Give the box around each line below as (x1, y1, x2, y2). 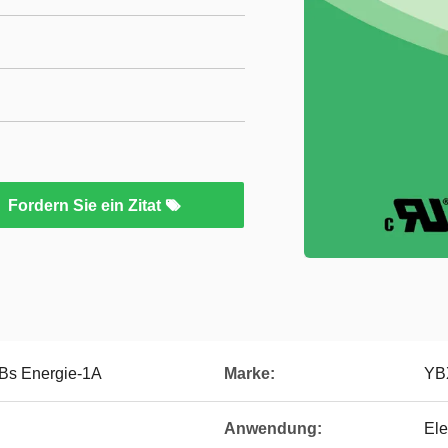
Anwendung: (224, 420, 322, 437)
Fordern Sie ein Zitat (7, 197, 165, 214)
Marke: (224, 365, 275, 382)
